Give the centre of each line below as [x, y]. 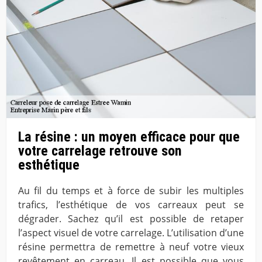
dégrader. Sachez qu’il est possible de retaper [131, 218]
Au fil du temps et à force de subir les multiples [131, 190]
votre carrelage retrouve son [100, 151]
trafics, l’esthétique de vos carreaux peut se [131, 204]
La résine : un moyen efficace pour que [129, 137]
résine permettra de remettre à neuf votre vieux [131, 247]
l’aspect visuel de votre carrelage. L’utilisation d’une [131, 232]
